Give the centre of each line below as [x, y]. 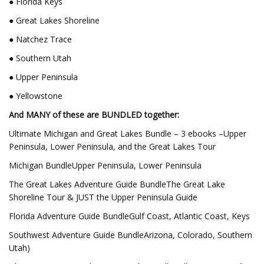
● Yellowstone [36, 96]
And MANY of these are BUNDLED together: [94, 115]
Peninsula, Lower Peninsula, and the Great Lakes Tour [112, 146]
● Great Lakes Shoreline [54, 20]
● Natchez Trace [40, 39]
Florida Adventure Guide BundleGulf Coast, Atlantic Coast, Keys [129, 216]
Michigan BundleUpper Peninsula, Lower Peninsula [105, 165]
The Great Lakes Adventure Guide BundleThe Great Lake [117, 184]
